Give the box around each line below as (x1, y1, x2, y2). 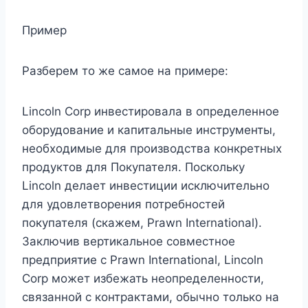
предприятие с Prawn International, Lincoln (22, 253, 263, 267)
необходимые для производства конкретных (22, 142, 282, 156)
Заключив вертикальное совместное (22, 234, 235, 249)
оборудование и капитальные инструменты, (22, 123, 276, 137)
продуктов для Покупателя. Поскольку (22, 160, 245, 175)
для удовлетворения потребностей (22, 197, 225, 212)
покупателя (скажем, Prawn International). (22, 216, 262, 230)
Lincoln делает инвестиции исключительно (22, 179, 269, 193)
